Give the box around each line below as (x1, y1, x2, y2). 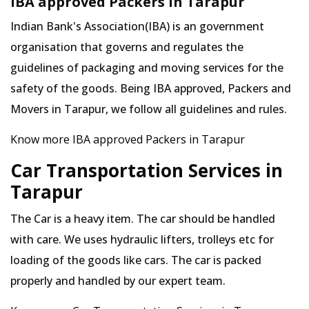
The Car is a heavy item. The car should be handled (10, 211, 275, 226)
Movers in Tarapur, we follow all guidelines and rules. (10, 101, 287, 117)
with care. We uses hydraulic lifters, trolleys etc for (10, 232, 274, 247)
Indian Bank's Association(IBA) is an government (10, 19, 264, 34)
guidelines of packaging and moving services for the (10, 60, 283, 75)
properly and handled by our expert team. (10, 273, 226, 288)
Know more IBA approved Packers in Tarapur (10, 132, 245, 147)
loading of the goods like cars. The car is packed (10, 252, 261, 268)
